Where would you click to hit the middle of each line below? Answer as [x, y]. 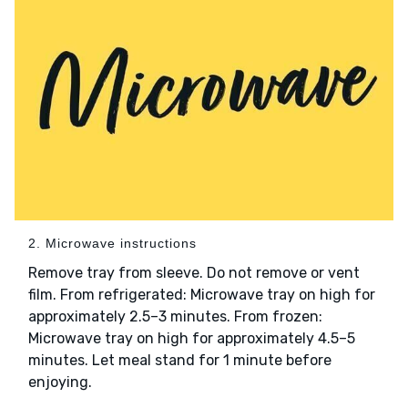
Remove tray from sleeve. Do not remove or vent [194, 273]
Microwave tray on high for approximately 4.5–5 [192, 339]
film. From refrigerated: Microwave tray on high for [202, 295]
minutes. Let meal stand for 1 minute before [180, 361]
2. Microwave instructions [112, 244]
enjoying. [60, 382]
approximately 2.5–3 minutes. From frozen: [175, 317]
